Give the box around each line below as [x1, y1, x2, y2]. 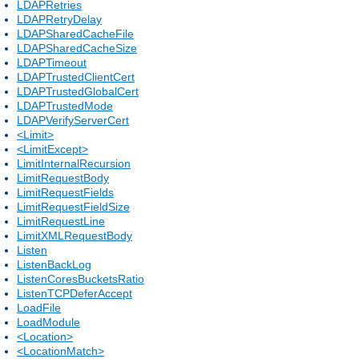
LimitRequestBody [17, 171, 109, 184]
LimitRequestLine [17, 214, 105, 228]
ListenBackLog [17, 257, 91, 271]
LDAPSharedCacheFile [17, 26, 134, 40]
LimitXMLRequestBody [17, 228, 132, 242]
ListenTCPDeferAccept [17, 286, 132, 300]
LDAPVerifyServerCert [17, 113, 129, 127]
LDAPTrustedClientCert [17, 70, 135, 83]
